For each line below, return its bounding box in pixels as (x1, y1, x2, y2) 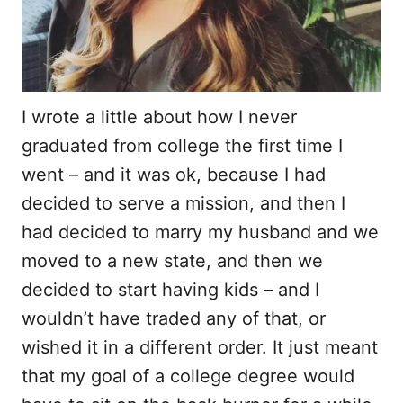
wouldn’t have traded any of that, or (22, 307, 326, 329)
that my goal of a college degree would (22, 364, 354, 387)
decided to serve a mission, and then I (22, 192, 345, 214)
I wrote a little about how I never (22, 105, 297, 128)
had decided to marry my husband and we (22, 220, 379, 243)
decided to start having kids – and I (22, 278, 319, 300)
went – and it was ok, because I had (22, 163, 326, 185)
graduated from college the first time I (22, 134, 343, 157)
